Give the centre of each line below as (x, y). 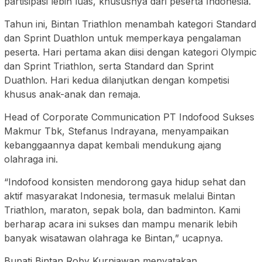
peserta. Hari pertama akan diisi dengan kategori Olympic (130, 52)
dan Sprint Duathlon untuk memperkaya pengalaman (123, 38)
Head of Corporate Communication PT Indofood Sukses (129, 117)
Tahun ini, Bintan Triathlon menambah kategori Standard (130, 24)
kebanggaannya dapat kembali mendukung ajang (113, 145)
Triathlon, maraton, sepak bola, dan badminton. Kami (122, 210)
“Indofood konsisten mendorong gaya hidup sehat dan (125, 182)
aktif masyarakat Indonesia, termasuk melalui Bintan (120, 196)
